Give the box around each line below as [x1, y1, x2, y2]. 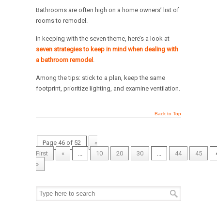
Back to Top [155, 111, 181, 117]
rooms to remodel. [36, 17, 88, 25]
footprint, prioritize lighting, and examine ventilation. [36, 85, 180, 93]
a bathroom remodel [36, 56, 93, 64]
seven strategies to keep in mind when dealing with [36, 46, 178, 53]
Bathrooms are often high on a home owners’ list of [36, 6, 179, 14]
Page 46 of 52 [43, 139, 81, 147]
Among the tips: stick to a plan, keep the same [36, 74, 165, 82]
